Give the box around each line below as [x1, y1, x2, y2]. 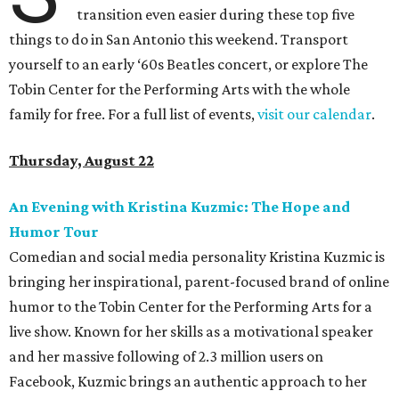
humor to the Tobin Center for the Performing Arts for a [9, 297, 372, 316]
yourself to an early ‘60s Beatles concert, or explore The [9, 55, 368, 74]
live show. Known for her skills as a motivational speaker [9, 322, 373, 341]
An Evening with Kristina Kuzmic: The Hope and [9, 198, 350, 216]
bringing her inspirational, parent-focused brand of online [9, 273, 389, 291]
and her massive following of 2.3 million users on [9, 347, 323, 366]
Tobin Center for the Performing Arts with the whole [9, 80, 350, 99]
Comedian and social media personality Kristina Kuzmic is [9, 248, 385, 266]
